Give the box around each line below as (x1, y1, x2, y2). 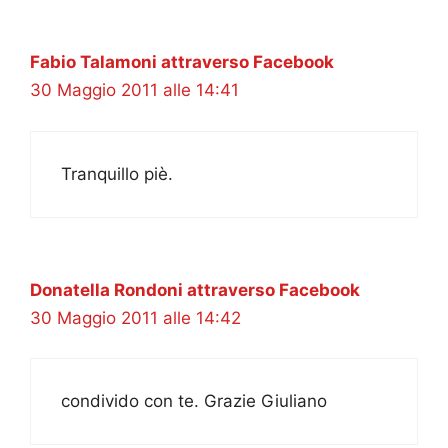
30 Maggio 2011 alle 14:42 (30, 307, 241, 328)
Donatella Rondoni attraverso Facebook (30, 279, 360, 300)
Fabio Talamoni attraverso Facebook (30, 52, 334, 73)
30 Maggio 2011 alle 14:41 (30, 80, 239, 101)
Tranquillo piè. (61, 163, 173, 184)
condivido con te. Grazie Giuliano (61, 391, 327, 412)
